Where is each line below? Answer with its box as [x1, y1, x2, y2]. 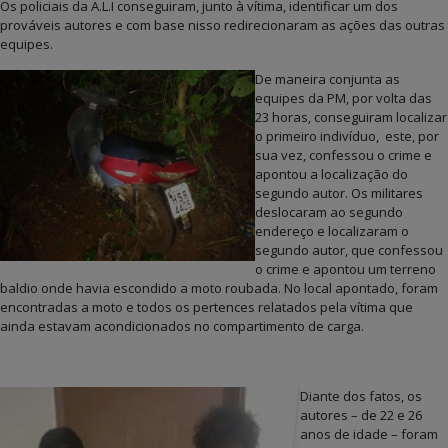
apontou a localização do [255, 165, 408, 183]
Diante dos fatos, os [300, 387, 422, 405]
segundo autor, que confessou [255, 241, 443, 259]
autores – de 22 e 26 [300, 406, 422, 424]
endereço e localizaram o [255, 222, 409, 240]
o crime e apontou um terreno [255, 260, 436, 278]
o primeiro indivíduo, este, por [255, 127, 439, 145]
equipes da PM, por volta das [255, 89, 432, 107]
